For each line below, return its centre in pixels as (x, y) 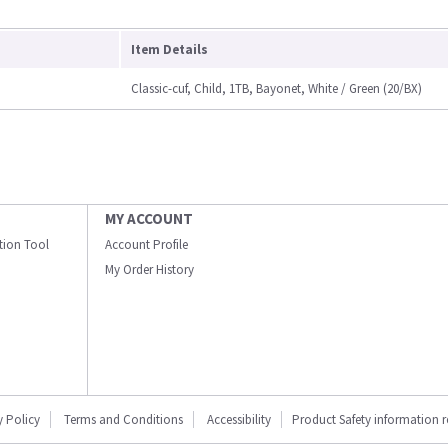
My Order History (149, 269)
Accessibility (239, 419)
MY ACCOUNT (149, 218)
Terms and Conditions (123, 419)
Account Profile (146, 244)
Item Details (169, 49)
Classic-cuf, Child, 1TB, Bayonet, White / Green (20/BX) (276, 88)
